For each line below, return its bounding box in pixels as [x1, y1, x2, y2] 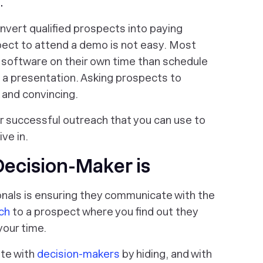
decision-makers [37, 248, 120, 260]
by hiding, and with [120, 248, 212, 260]
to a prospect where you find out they [10, 205, 198, 218]
